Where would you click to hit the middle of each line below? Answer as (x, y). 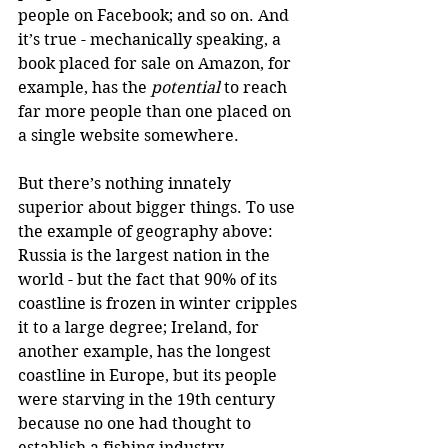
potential (185, 87)
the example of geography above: (147, 231)
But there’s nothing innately (126, 183)
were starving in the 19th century (148, 399)
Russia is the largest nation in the (146, 255)
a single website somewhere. (128, 135)
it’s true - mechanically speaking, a (151, 39)
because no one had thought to (136, 423)
